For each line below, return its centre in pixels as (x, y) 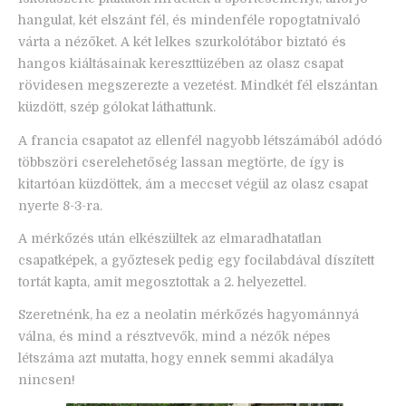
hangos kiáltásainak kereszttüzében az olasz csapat (181, 64)
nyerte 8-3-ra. (60, 205)
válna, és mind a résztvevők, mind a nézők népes (174, 336)
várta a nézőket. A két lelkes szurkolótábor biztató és (182, 42)
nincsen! (47, 380)
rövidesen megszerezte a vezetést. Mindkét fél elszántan (198, 86)
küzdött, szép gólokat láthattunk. (117, 107)
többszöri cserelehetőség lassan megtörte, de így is (181, 162)
